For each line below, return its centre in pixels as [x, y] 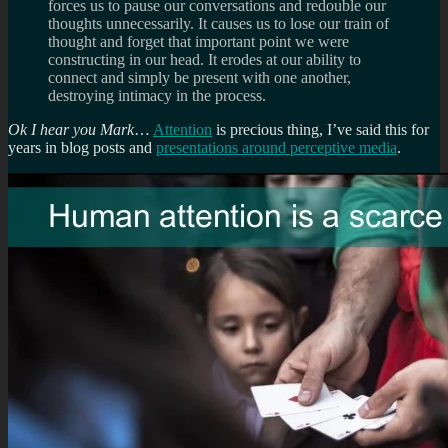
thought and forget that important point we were [198, 41]
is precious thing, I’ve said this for [320, 129]
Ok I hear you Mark [71, 129]
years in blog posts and [82, 147]
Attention [182, 129]
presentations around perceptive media [276, 147]
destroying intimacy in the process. [157, 95]
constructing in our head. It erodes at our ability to [204, 59]
